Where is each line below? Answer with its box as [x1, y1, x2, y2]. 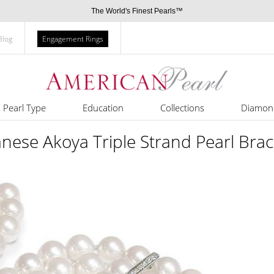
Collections [160, 102, 204, 114]
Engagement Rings [42, 34, 103, 44]
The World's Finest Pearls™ [91, 7, 183, 15]
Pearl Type [2, 102, 46, 114]
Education [82, 102, 124, 114]
